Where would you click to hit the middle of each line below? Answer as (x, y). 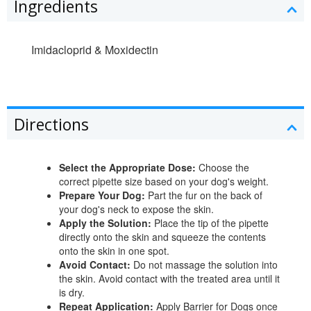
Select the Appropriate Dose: (127, 167)
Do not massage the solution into (204, 264)
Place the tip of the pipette (210, 222)
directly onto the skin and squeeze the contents (162, 236)
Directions (51, 124)
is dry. (72, 292)
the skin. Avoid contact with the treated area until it (169, 278)
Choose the (222, 167)
